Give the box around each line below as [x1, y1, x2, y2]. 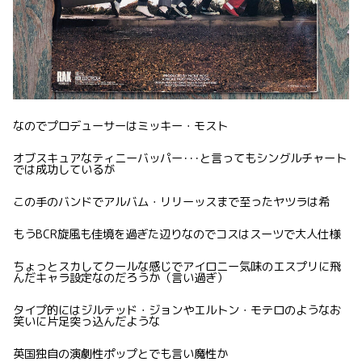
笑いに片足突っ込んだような [13, 313, 160, 330]
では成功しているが [13, 161, 115, 178]
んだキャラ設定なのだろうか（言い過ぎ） [13, 269, 228, 286]
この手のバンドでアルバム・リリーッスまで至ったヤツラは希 [13, 193, 330, 210]
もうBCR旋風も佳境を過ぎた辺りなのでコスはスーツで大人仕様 [13, 225, 340, 242]
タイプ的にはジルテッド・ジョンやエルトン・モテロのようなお [13, 301, 341, 318]
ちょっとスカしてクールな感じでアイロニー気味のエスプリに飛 [13, 258, 341, 275]
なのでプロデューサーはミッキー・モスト [13, 118, 228, 135]
